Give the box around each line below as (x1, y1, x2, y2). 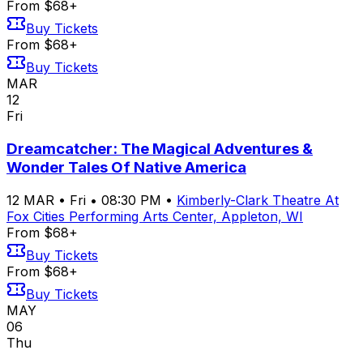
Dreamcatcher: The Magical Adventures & (6, 139, 313, 158)
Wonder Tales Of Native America (6, 157, 246, 177)
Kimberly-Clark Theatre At (177, 191, 339, 208)
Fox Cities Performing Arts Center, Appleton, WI (6, 207, 303, 224)
